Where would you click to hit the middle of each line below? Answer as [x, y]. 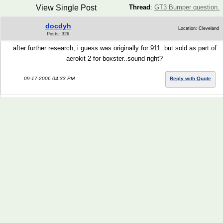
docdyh [58, 26]
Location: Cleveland [199, 28]
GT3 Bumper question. [187, 7]
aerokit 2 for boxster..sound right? [114, 58]
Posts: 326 [58, 34]
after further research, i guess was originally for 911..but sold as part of [114, 48]
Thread [140, 7]
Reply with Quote [190, 78]
